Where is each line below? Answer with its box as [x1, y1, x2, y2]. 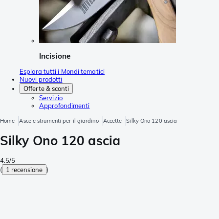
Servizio [39, 93, 63, 102]
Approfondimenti [39, 101, 90, 109]
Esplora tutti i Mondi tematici [20, 67, 105, 75]
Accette [103, 117, 122, 124]
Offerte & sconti [23, 84, 69, 92]
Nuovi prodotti [20, 75, 63, 83]
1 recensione [6, 165, 43, 174]
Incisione [39, 51, 70, 61]
